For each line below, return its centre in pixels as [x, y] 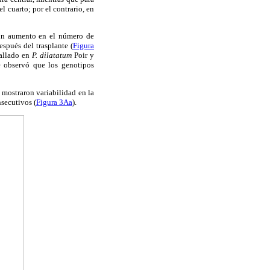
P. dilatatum [53, 55]
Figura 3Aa [54, 102]
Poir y [84, 55]
